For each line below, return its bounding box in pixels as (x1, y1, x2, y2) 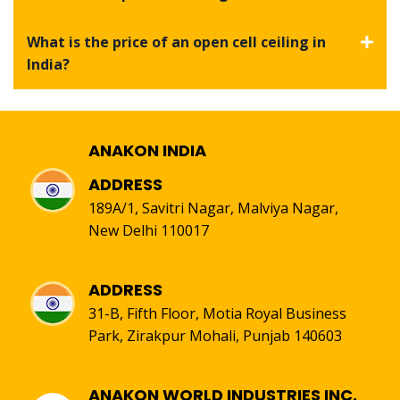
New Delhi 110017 (88, 221, 209, 241)
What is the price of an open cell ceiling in (27, 32, 326, 53)
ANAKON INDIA (88, 139, 206, 162)
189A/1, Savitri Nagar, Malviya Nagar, (88, 198, 338, 219)
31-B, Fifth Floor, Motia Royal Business (88, 304, 346, 324)
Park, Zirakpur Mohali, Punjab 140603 (88, 326, 342, 346)
